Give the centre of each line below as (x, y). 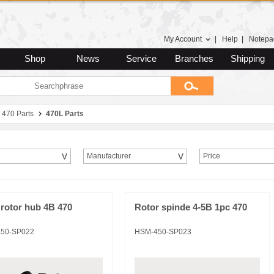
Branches (194, 59)
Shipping (247, 59)
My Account (183, 39)
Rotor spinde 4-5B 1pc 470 (191, 207)
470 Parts (18, 114)
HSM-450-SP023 (163, 232)
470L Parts (65, 114)
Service (141, 59)
